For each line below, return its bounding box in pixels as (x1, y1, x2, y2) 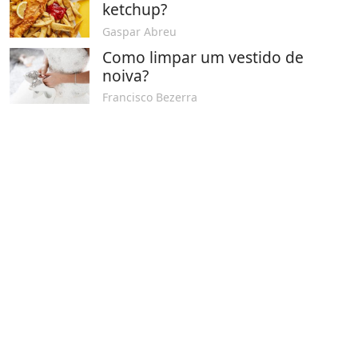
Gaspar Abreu (102, 23, 177, 39)
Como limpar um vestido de (102, 46, 304, 68)
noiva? (102, 64, 149, 86)
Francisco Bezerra (102, 89, 197, 105)
